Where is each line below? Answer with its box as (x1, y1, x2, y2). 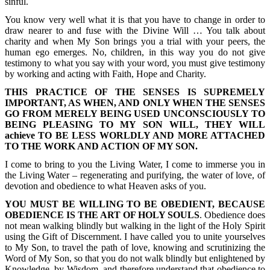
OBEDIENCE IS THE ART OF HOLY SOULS (5, 210, 199, 221)
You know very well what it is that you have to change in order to (5, 14, 265, 25)
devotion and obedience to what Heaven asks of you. (5, 181, 206, 192)
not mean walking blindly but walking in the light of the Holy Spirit (5, 221, 265, 231)
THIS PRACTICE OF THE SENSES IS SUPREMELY (5, 87, 265, 98)
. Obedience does (199, 210, 265, 221)
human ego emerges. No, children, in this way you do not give (5, 47, 265, 58)
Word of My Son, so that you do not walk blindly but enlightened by (5, 253, 265, 264)
